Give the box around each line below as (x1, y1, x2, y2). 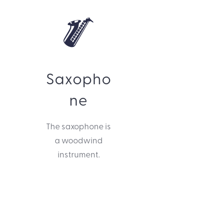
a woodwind (54, 134, 103, 146)
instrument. (57, 148, 100, 160)
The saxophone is (46, 120, 111, 132)
